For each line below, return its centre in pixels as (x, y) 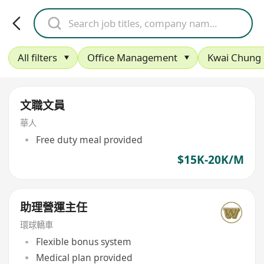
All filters (37, 58)
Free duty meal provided (89, 140)
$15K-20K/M (210, 160)
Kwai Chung (234, 58)
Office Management (132, 58)
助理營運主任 (54, 207)
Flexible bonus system (83, 242)
